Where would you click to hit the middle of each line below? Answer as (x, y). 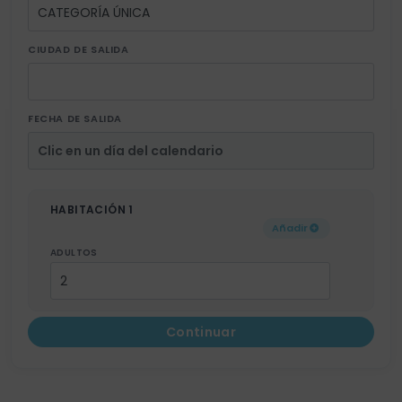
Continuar (201, 332)
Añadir (289, 228)
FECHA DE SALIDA (75, 118)
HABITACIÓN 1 (92, 210)
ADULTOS (74, 253)
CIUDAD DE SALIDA (79, 49)
